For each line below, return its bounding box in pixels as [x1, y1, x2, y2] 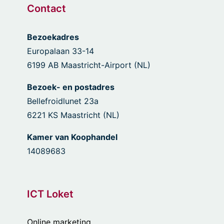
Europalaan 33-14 [27, 46, 94, 56]
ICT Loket [27, 188, 73, 200]
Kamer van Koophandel [27, 132, 117, 142]
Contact [27, 2, 66, 15]
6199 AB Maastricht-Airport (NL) [27, 60, 150, 70]
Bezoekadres [27, 32, 79, 42]
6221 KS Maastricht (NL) [27, 110, 119, 120]
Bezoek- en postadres [27, 82, 114, 92]
